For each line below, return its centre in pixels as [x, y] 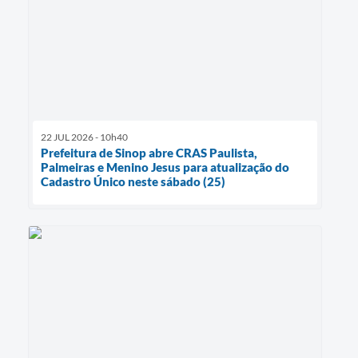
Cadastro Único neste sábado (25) [133, 181]
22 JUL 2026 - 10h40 [84, 137]
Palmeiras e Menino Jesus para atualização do [165, 167]
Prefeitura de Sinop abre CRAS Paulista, [149, 152]
